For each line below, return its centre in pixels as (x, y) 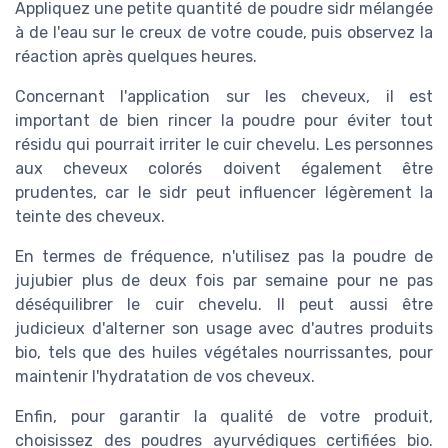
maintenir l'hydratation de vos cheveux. (165, 377)
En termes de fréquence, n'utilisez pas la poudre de (224, 257)
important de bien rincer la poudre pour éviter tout (224, 121)
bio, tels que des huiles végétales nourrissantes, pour (224, 353)
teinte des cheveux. (90, 217)
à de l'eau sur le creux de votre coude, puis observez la (224, 33)
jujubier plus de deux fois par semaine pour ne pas (224, 281)
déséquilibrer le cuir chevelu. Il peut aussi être (224, 305)
